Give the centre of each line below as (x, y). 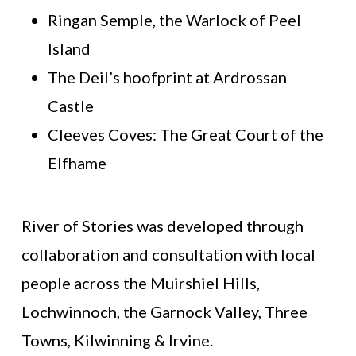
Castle (70, 105)
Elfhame (77, 163)
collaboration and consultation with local (168, 254)
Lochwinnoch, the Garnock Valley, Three (164, 311)
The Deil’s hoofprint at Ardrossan (167, 77)
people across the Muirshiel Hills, (140, 282)
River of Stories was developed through (162, 225)
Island (69, 48)
